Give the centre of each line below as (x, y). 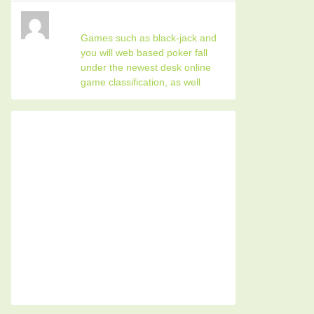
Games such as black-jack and (149, 38)
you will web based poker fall (144, 53)
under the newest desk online (146, 67)
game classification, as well (141, 82)
